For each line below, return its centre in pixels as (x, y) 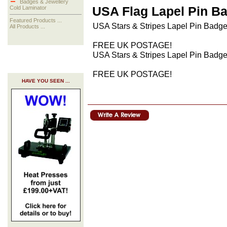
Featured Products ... (36, 21)
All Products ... (28, 27)
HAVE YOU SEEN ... (46, 81)
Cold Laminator (28, 8)
